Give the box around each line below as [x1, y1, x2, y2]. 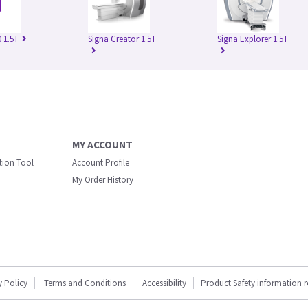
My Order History [72, 174, 133, 186]
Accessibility [142, 277, 186, 289]
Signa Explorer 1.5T [217, 33, 288, 45]
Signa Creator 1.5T [88, 33, 156, 45]
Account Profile [72, 157, 129, 169]
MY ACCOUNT [72, 138, 133, 152]
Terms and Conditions [44, 277, 126, 289]
